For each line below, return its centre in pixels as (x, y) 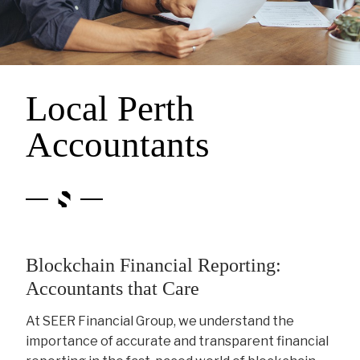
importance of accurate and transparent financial (178, 342)
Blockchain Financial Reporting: (154, 266)
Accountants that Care (113, 289)
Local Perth (110, 109)
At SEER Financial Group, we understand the (160, 321)
